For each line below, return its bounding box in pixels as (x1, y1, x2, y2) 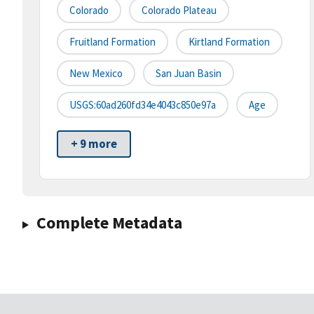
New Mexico (69, 67, 123, 81)
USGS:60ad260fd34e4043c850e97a (69, 98, 216, 112)
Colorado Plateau (142, 4, 217, 18)
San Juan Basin (156, 67, 221, 81)
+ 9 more (71, 136, 117, 152)
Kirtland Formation (189, 35, 270, 49)
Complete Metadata (36, 212, 182, 234)
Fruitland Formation (69, 35, 156, 49)
